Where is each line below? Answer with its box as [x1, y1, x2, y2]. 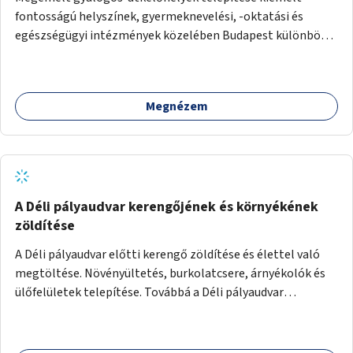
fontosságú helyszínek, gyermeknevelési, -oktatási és [15, 7, 303, 25]
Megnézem [145, 97, 208, 115]
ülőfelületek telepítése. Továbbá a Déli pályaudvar [15, 283, 284, 301]
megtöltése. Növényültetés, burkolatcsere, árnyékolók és [15, 264, 325, 282]
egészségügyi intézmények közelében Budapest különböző [15, 26, 334, 44]
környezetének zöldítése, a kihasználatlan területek [15, 302, 298, 320]
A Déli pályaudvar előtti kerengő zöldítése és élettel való [15, 245, 320, 263]
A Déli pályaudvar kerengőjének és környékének [15, 196, 318, 217]
